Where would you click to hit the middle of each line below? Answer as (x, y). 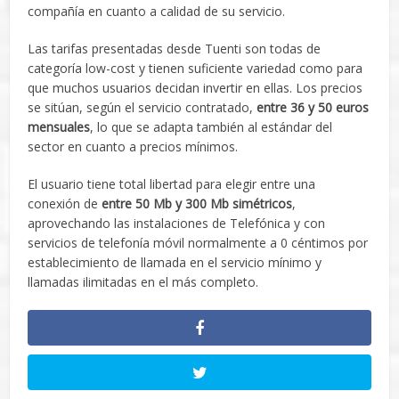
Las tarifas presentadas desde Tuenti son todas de (175, 49)
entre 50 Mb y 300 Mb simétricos (197, 204)
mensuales (59, 127)
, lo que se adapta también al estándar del (212, 127)
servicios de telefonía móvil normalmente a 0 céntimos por (198, 243)
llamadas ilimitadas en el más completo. (143, 282)
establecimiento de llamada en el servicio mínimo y (175, 263)
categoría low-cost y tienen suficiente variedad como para (195, 69)
